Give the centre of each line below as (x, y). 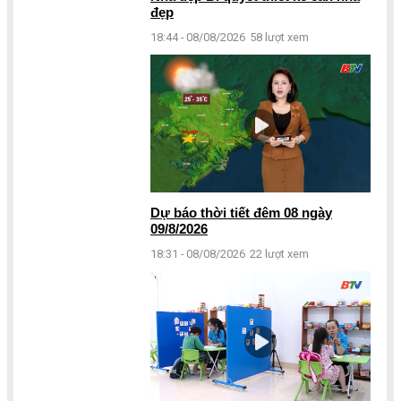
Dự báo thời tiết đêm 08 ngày (241, 213)
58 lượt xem (279, 38)
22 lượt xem (279, 254)
